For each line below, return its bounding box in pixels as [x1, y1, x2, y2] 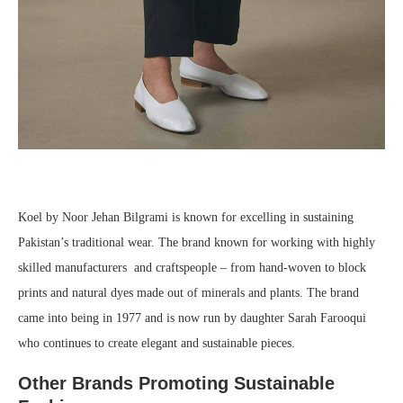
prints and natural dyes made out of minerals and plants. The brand [18, 285, 359, 300]
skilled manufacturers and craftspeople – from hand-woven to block [18, 260, 366, 274]
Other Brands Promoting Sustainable [18, 372, 335, 393]
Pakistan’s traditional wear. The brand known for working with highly [18, 235, 375, 249]
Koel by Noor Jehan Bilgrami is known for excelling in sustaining [18, 210, 354, 224]
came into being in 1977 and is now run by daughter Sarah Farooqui [18, 310, 366, 325]
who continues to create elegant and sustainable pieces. [18, 336, 295, 350]
